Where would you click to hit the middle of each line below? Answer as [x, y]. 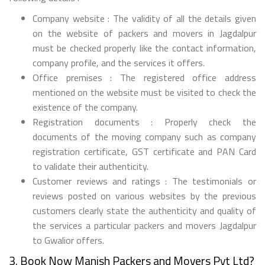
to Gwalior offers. [68, 240]
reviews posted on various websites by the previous [144, 195]
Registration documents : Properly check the [144, 122]
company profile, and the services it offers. [119, 62]
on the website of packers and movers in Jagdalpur [144, 33]
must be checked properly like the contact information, [144, 48]
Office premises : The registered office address [144, 77]
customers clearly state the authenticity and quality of [144, 210]
